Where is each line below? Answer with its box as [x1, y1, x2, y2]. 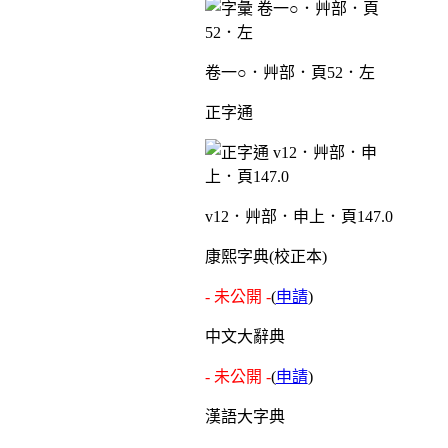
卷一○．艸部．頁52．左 [204, 63, 375, 81]
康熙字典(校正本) [204, 247, 327, 265]
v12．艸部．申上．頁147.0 [204, 207, 393, 225]
